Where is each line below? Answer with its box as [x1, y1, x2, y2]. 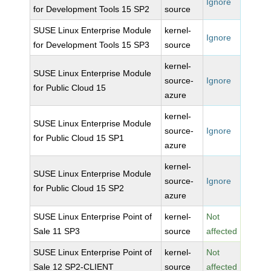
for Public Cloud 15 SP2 [33, 183, 125, 193]
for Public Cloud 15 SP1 [33, 133, 125, 143]
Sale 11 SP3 [33, 226, 80, 236]
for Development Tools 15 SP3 [33, 40, 150, 50]
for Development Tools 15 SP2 [33, 4, 150, 14]
